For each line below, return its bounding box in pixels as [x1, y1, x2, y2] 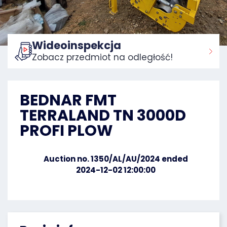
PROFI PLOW [20, 120, 113, 141]
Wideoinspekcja [32, 38, 121, 53]
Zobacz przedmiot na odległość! [32, 51, 173, 63]
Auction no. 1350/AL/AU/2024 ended [43, 154, 188, 164]
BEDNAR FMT [20, 90, 117, 111]
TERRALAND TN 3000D [20, 105, 186, 126]
